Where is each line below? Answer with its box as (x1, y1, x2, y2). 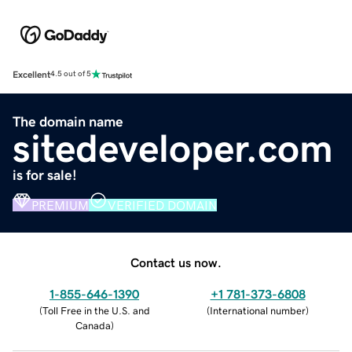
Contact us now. (130, 255, 222, 269)
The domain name (13, 114, 123, 129)
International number (210, 305, 306, 316)
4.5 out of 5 (50, 70, 91, 79)
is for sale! (13, 167, 77, 182)
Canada (75, 320, 111, 331)
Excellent (13, 69, 50, 79)
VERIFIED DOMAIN (108, 198, 217, 211)
